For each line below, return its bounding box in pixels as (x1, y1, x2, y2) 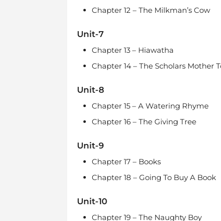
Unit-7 (76, 29, 104, 39)
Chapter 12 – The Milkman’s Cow (91, 5, 210, 15)
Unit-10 (76, 196, 107, 206)
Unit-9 (76, 141, 104, 150)
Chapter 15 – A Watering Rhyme (91, 101, 209, 110)
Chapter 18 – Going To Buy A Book (91, 173, 216, 182)
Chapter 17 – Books (91, 157, 161, 166)
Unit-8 (76, 85, 104, 95)
